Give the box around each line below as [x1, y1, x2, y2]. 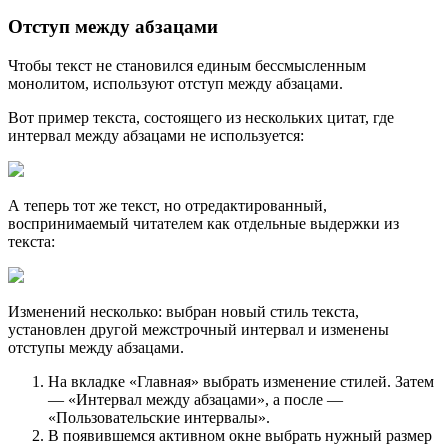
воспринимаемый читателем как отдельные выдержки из [8, 214, 399, 232]
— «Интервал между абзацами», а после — [48, 390, 343, 408]
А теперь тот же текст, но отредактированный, [8, 196, 327, 214]
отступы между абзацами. [8, 338, 184, 356]
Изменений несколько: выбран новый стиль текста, [8, 302, 359, 320]
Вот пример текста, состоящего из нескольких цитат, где [8, 108, 394, 126]
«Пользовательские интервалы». [48, 408, 270, 426]
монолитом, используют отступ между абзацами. [8, 74, 343, 92]
